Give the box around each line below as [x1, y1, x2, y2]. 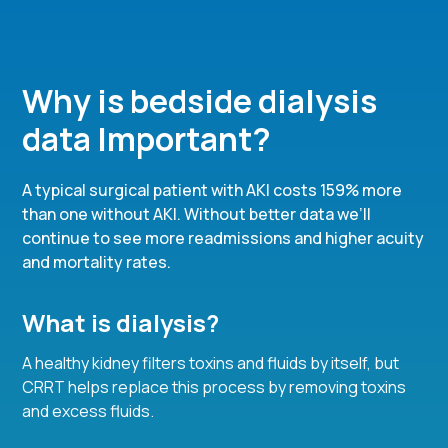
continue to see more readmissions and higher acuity [22, 227, 425, 250]
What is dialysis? [22, 306, 220, 340]
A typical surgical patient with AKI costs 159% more [22, 179, 403, 202]
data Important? [22, 117, 272, 162]
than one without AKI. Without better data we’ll [22, 203, 372, 226]
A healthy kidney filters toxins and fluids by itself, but [22, 352, 400, 375]
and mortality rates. [22, 251, 172, 274]
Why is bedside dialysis [22, 79, 378, 124]
